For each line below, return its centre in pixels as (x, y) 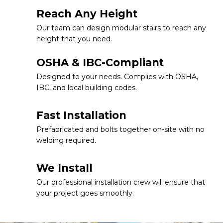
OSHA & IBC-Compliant (100, 62)
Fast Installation (81, 115)
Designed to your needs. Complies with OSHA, (117, 76)
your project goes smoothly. (85, 193)
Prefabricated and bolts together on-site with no (120, 129)
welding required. (66, 140)
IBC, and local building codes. (87, 87)
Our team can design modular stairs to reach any (121, 28)
